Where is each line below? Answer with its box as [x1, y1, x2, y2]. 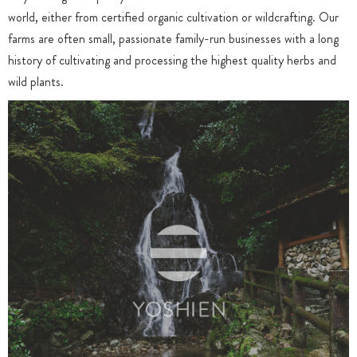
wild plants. [8, 73, 64, 91]
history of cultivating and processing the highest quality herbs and [8, 51, 336, 69]
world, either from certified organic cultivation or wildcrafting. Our [8, 8, 339, 26]
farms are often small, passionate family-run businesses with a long [8, 29, 339, 48]
